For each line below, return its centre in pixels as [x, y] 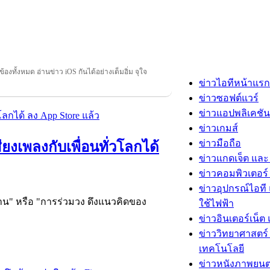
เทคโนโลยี [221, 249]
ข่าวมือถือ [220, 143]
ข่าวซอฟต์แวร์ [229, 98]
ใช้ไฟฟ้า [216, 203]
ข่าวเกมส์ [218, 128]
